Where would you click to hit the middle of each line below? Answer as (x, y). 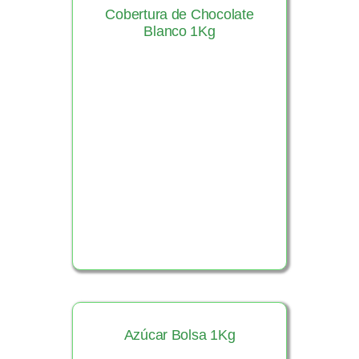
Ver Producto (178, 155)
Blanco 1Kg (179, 31)
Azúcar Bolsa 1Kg (179, 335)
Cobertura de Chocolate (179, 14)
